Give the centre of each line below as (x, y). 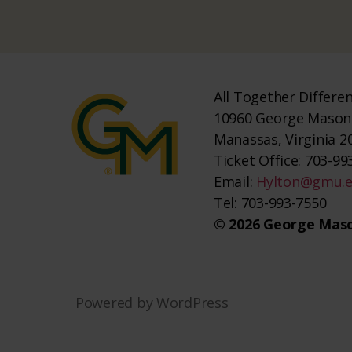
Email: (235, 181)
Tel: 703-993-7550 (270, 202)
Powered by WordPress (152, 302)
